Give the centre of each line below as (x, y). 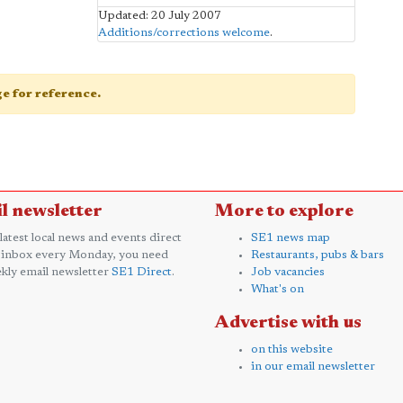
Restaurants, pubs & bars (318, 255)
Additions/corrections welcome (184, 32)
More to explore (284, 211)
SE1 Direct (142, 272)
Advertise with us (288, 322)
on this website (292, 349)
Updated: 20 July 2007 (159, 15)
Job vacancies (288, 272)
